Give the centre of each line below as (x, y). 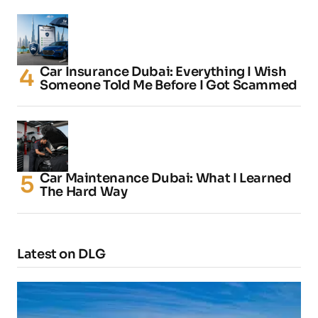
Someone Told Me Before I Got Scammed (169, 85)
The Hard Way (84, 191)
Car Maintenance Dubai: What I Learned (166, 178)
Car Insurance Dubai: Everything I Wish (163, 71)
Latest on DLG (61, 254)
